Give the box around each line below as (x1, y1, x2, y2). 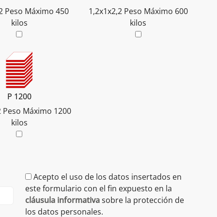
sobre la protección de (99, 195, 184, 206)
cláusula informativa (25, 195, 100, 206)
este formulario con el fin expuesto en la (25, 183, 172, 194)
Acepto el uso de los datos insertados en (33, 171, 182, 183)
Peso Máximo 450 (5, 6, 69, 17)
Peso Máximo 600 (124, 6, 188, 17)
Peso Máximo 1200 (2, 106, 71, 117)
